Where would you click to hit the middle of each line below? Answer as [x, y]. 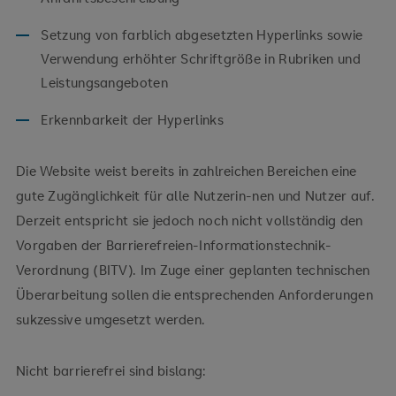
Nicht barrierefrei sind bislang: [111, 370]
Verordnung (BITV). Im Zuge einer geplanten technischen [193, 270]
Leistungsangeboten [104, 82]
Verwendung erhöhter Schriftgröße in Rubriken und [201, 58]
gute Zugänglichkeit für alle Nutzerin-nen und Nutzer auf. [195, 195]
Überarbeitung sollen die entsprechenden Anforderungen [194, 294]
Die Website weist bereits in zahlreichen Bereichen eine [186, 171]
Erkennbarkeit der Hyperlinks [132, 119]
